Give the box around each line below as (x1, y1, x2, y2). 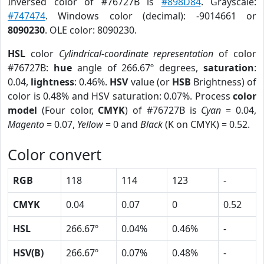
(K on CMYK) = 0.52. (163, 118, 250, 131)
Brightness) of (190, 75, 256, 88)
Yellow (77, 118, 103, 131)
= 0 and (103, 118, 140, 131)
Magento (8, 118, 44, 131)
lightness (31, 75, 75, 88)
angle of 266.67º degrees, (71, 61, 204, 74)
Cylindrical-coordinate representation (58, 47, 214, 60)
